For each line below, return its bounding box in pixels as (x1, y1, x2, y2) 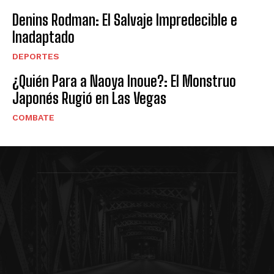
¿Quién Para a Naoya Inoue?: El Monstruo (12, 72, 236, 90)
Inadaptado (12, 28, 75, 46)
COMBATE (12, 112, 54, 122)
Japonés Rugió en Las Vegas (12, 89, 166, 107)
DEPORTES (12, 51, 59, 61)
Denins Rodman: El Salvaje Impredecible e (12, 10, 237, 29)
